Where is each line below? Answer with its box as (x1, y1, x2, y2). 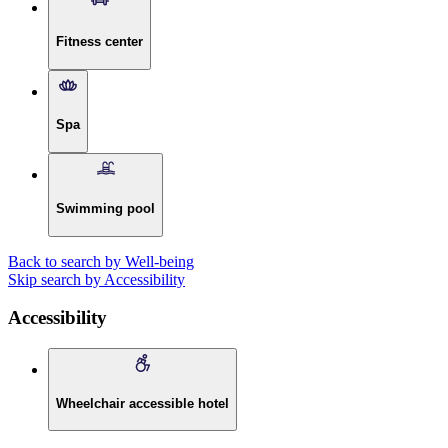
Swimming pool (56, 200, 155, 216)
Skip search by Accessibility (8, 270, 185, 288)
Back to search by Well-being (8, 252, 194, 270)
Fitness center (56, 33, 143, 49)
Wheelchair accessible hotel (56, 395, 229, 411)
